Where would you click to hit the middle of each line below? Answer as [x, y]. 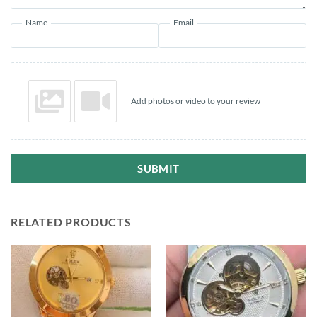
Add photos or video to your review [196, 101]
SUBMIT [158, 168]
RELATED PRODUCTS [71, 221]
